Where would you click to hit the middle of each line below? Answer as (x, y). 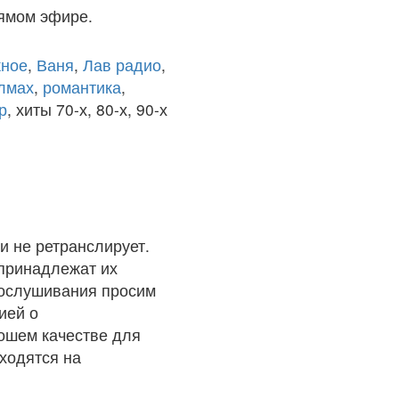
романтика (82, 87)
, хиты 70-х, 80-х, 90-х (87, 109)
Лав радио (122, 65)
